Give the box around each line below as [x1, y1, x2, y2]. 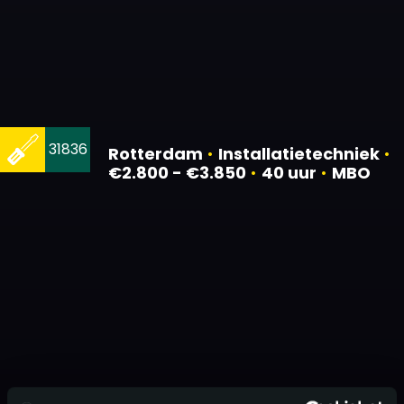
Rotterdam [108, 142, 203, 166]
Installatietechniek [218, 142, 380, 166]
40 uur [262, 161, 317, 185]
